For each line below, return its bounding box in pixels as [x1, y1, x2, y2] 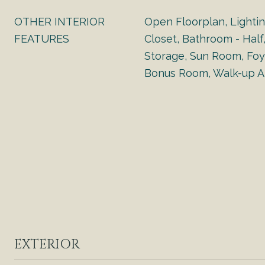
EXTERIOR [14, 236, 80, 253]
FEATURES [14, 33, 69, 45]
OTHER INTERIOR [14, 15, 105, 28]
